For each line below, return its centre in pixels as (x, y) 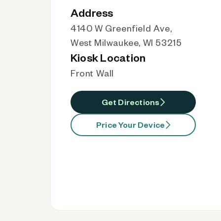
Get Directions (130, 102)
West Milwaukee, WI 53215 (126, 42)
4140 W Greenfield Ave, (121, 28)
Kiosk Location (108, 57)
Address (92, 12)
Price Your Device (131, 125)
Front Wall (92, 73)
